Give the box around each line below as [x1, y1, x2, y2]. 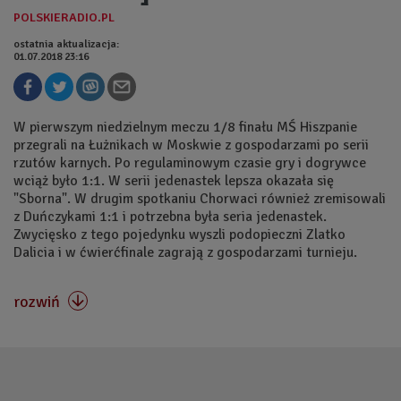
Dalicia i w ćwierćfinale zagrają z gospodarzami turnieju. [13, 243, 361, 261]
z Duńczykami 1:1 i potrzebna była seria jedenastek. [13, 207, 327, 226]
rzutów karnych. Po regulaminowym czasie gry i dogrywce [13, 153, 366, 172]
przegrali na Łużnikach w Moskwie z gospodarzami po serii [13, 135, 369, 154]
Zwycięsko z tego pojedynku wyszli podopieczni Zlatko [13, 225, 346, 243]
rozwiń [13, 291, 64, 311]
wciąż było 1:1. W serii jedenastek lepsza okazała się [13, 171, 334, 190]
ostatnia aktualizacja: [13, 37, 119, 51]
